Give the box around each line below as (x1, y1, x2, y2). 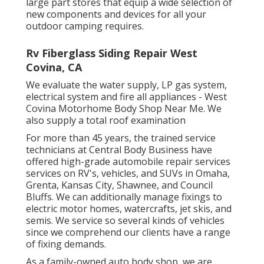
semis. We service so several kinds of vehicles (26, 213, 225, 227)
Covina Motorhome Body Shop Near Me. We (26, 101, 222, 115)
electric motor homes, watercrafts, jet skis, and (26, 202, 232, 215)
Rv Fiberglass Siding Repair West (26, 45, 197, 60)
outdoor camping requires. (26, 19, 144, 32)
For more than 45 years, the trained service (26, 131, 216, 144)
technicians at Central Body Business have (26, 143, 212, 156)
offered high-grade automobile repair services (26, 154, 230, 168)
